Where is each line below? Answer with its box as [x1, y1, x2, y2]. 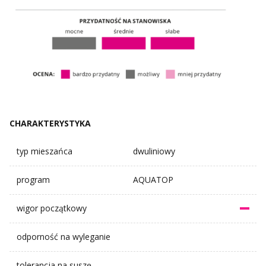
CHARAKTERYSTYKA [9, 117, 91, 129]
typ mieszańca [17, 145, 72, 157]
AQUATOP [133, 174, 173, 186]
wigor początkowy [17, 202, 87, 214]
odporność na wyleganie [17, 231, 110, 243]
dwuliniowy [133, 145, 175, 157]
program [17, 174, 50, 186]
